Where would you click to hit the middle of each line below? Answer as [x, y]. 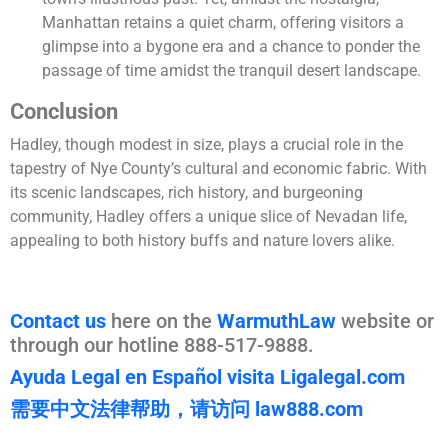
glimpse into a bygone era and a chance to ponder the [231, 47]
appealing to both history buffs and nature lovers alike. [202, 241]
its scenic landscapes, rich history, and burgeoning [186, 193]
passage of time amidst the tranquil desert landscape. [231, 71]
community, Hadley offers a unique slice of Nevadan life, [208, 217]
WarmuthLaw [276, 321]
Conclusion [64, 112]
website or [385, 321]
